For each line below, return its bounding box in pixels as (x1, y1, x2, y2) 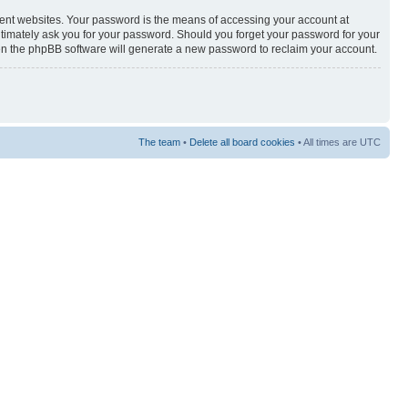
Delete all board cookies (189, 136, 295, 148)
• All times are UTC (295, 136, 381, 148)
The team (138, 136, 180, 148)
